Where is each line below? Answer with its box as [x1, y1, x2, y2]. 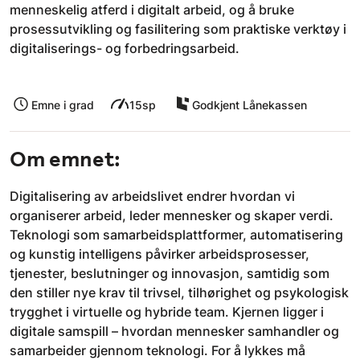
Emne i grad [31, 98, 94, 112]
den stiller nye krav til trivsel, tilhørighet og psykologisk [10, 284, 349, 301]
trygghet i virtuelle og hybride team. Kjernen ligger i [10, 303, 324, 320]
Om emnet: [10, 145, 121, 172]
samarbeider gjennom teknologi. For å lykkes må [10, 342, 305, 358]
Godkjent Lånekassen [191, 98, 307, 112]
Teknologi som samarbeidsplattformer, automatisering [10, 226, 343, 243]
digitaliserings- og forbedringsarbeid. [10, 40, 239, 57]
